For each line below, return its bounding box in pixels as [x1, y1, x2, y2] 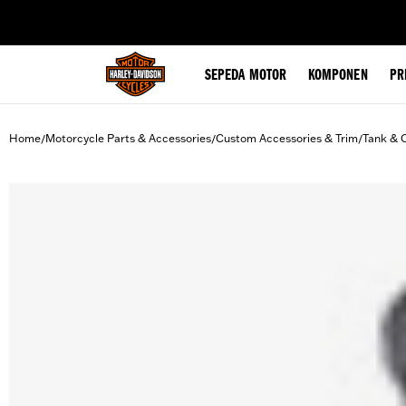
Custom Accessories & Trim [216, 131, 358, 145]
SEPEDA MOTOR [205, 68, 286, 84]
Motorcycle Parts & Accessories [45, 131, 211, 145]
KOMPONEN [307, 68, 368, 84]
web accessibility [111, 5, 198, 20]
